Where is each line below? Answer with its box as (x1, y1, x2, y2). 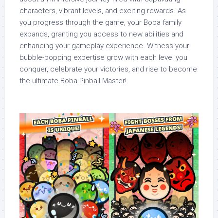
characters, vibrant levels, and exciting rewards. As (19, 6, 186, 15)
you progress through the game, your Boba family (19, 18, 182, 27)
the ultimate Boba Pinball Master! (19, 76, 127, 85)
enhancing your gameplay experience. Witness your (19, 41, 189, 50)
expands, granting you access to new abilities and (19, 29, 183, 38)
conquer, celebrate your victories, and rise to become (19, 64, 197, 73)
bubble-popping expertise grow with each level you (19, 53, 187, 62)
